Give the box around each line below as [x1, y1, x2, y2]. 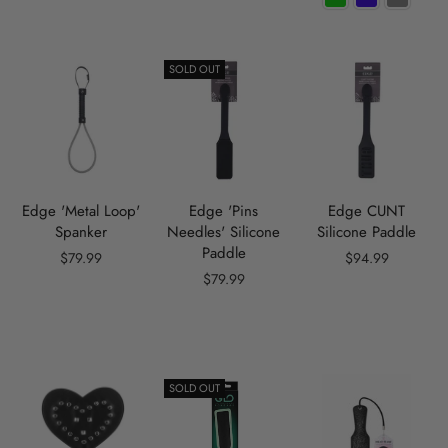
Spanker [55, 220, 108, 243]
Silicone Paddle [317, 220, 417, 243]
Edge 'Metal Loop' [22, 199, 141, 222]
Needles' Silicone [167, 220, 281, 243]
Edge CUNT [328, 199, 406, 222]
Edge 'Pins [189, 199, 259, 222]
